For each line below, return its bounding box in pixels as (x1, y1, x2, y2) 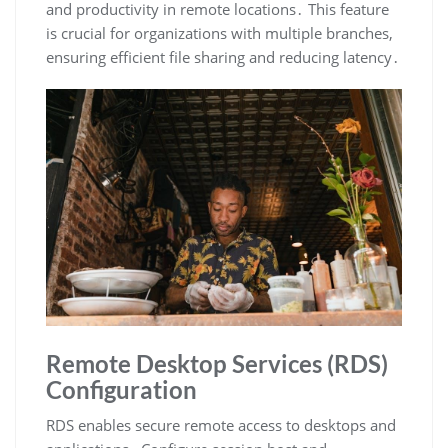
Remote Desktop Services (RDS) (46, 349, 388, 379)
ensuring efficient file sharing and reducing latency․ (46, 47, 400, 68)
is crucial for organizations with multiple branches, (46, 23, 393, 44)
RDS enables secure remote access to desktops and (46, 415, 396, 436)
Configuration (46, 375, 197, 405)
